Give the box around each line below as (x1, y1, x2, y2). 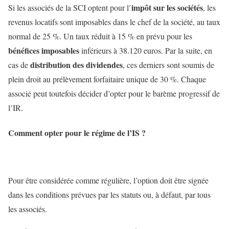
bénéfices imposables (8, 44, 79, 56)
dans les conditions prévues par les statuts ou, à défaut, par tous (8, 189, 211, 200)
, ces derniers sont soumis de (123, 59, 214, 70)
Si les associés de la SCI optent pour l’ (8, 2, 131, 13)
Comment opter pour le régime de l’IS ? (8, 126, 146, 139)
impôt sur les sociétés (131, 1, 203, 13)
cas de (8, 59, 30, 70)
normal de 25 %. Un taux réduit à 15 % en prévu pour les (8, 30, 192, 41)
